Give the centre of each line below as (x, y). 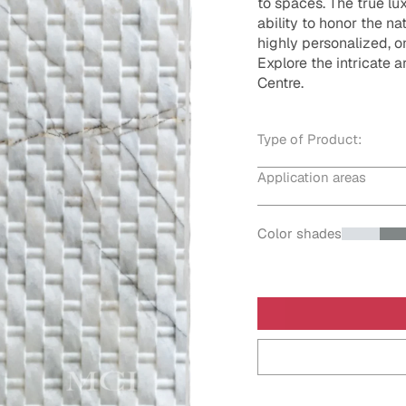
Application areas (312, 177)
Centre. (280, 83)
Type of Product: (309, 139)
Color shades (300, 233)
